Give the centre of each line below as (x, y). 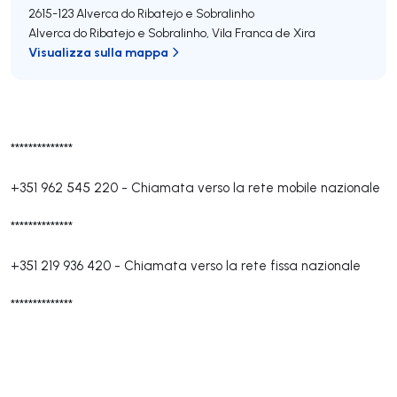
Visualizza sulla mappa (98, 52)
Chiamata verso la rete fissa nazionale (242, 265)
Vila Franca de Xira (264, 33)
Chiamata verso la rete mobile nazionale (256, 187)
